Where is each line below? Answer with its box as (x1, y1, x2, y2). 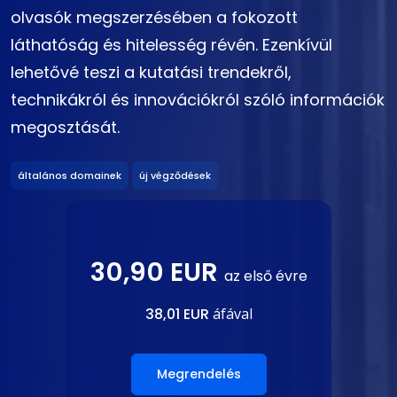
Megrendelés (156, 364, 241, 383)
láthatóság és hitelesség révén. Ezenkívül (11, 34, 332, 57)
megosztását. (11, 116, 120, 139)
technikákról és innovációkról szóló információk (11, 89, 385, 112)
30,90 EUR (90, 253, 224, 290)
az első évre (223, 265, 307, 286)
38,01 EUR (144, 303, 209, 324)
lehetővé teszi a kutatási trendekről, (11, 61, 292, 84)
